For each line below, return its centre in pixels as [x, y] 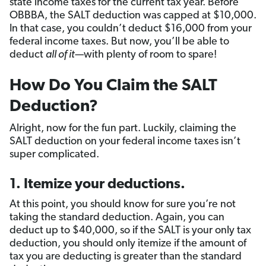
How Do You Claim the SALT [113, 86]
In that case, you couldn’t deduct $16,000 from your [131, 29]
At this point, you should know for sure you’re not [123, 205]
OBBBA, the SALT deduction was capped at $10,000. [133, 16]
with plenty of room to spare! [150, 55]
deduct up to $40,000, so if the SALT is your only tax [130, 231]
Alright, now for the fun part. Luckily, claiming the [123, 129]
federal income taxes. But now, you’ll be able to [119, 42]
